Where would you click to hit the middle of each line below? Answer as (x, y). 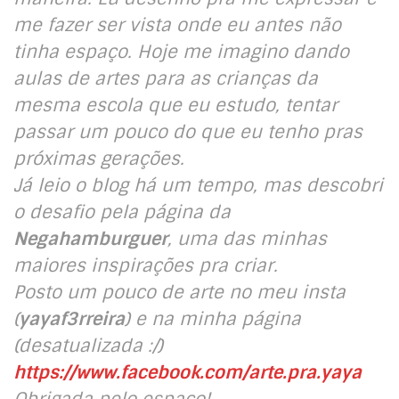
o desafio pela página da (122, 212)
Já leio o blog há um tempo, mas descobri (198, 185)
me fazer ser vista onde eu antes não (177, 24)
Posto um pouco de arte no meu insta (179, 292)
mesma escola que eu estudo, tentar (175, 105)
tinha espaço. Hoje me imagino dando (181, 51)
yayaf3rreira (72, 318)
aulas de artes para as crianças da (166, 78)
